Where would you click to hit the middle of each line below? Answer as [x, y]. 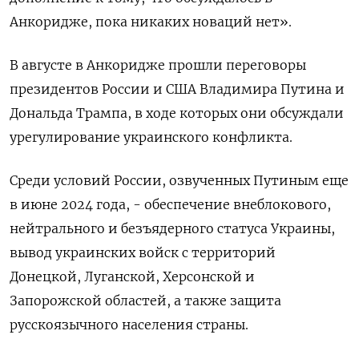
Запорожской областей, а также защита [145, 301]
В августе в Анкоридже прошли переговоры [158, 65]
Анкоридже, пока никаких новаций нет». [151, 22]
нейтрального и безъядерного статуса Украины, [172, 228]
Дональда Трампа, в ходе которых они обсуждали [177, 113]
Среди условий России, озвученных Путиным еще [179, 180]
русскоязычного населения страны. [129, 325]
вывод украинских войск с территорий [143, 252]
